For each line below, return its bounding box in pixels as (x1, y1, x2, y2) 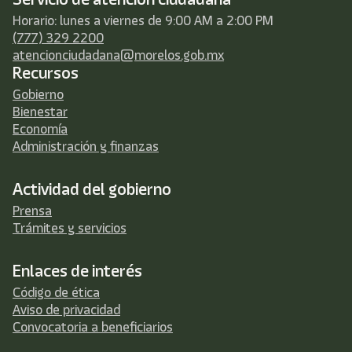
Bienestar (13, 102, 68, 122)
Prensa (13, 201, 52, 221)
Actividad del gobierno (13, 178, 171, 201)
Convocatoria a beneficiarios (13, 317, 173, 337)
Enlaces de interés (13, 259, 142, 283)
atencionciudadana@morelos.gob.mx (13, 46, 224, 65)
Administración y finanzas (13, 137, 159, 156)
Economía (13, 119, 68, 139)
